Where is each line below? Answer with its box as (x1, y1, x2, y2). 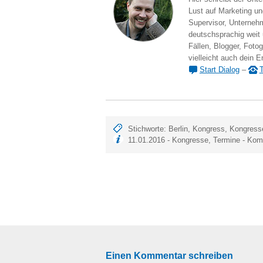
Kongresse (172, 136, 209, 145)
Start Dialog (199, 65, 240, 75)
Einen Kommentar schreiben (106, 249, 233, 261)
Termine (213, 136, 241, 145)
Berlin (168, 124, 188, 134)
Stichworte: (128, 124, 169, 134)
